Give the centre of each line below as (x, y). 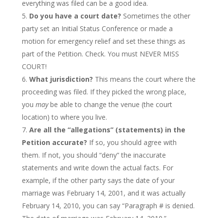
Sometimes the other (156, 16)
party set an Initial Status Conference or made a (97, 28)
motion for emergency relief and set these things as (103, 41)
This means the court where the (145, 79)
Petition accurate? (54, 142)
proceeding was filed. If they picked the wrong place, (104, 91)
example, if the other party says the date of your (98, 180)
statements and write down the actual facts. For (97, 167)
